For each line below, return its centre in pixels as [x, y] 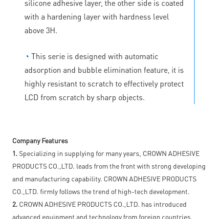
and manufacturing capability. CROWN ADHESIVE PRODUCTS [104, 178]
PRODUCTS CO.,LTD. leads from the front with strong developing [109, 165]
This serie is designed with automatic [94, 56]
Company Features [40, 140]
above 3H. [41, 30]
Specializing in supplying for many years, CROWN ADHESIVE [109, 153]
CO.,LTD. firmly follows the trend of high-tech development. [101, 191]
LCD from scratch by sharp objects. [85, 97]
